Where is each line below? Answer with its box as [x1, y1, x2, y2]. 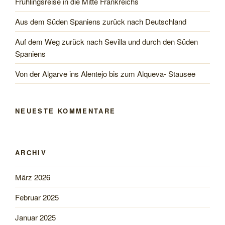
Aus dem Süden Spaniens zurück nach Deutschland [15, 16, 186, 27]
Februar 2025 [15, 191, 59, 202]
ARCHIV [15, 147, 47, 157]
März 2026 [15, 171, 50, 182]
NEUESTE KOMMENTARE [15, 106, 116, 116]
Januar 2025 [15, 211, 56, 222]
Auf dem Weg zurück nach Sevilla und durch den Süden [15, 36, 198, 47]
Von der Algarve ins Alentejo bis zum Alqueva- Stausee [15, 68, 195, 79]
